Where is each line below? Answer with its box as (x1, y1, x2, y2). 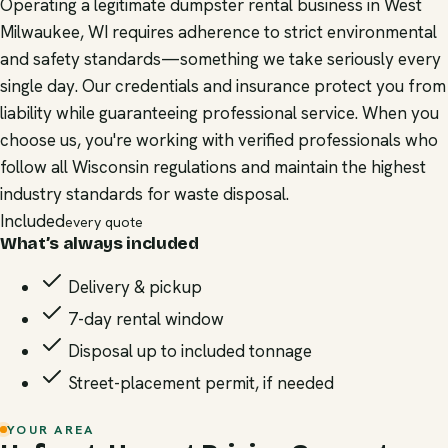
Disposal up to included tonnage (64, 340, 312, 362)
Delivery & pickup (64, 276, 202, 298)
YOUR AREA (7, 420, 95, 438)
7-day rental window (64, 308, 224, 330)
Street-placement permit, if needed (64, 372, 334, 394)
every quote (65, 213, 143, 231)
